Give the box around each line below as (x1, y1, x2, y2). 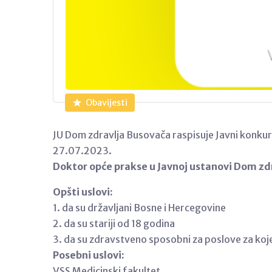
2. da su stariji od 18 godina (53, 217, 175, 229)
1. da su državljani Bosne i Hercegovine (53, 201, 226, 214)
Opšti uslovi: (53, 185, 113, 198)
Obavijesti (85, 97, 127, 108)
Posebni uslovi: (53, 248, 124, 261)
